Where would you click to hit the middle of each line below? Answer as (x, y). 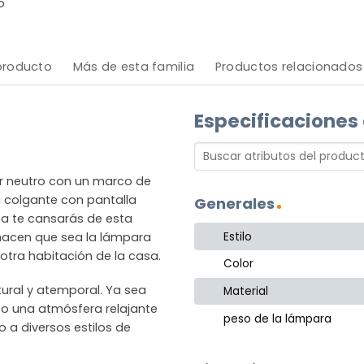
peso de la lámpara (278, 318)
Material (246, 292)
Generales (234, 204)
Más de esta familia (134, 66)
